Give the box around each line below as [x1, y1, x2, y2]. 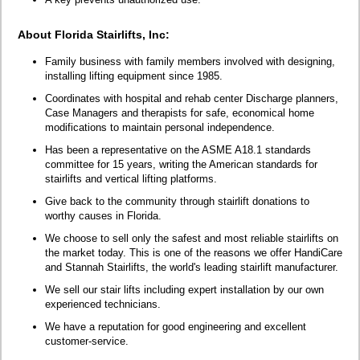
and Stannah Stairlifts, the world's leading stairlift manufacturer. [45, 260, 338, 273]
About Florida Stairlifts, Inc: [18, 27, 170, 41]
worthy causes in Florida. [45, 209, 162, 222]
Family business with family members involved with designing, [45, 55, 335, 67]
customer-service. [45, 334, 129, 347]
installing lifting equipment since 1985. [45, 69, 223, 82]
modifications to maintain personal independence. [45, 121, 275, 133]
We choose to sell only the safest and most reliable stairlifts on [45, 231, 338, 244]
